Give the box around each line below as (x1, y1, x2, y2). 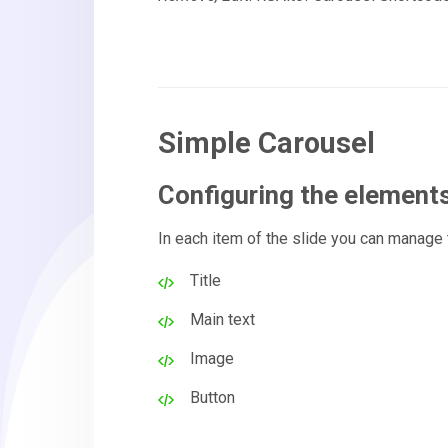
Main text (190, 309, 256, 329)
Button (190, 387, 236, 407)
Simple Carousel (158, 126, 376, 161)
